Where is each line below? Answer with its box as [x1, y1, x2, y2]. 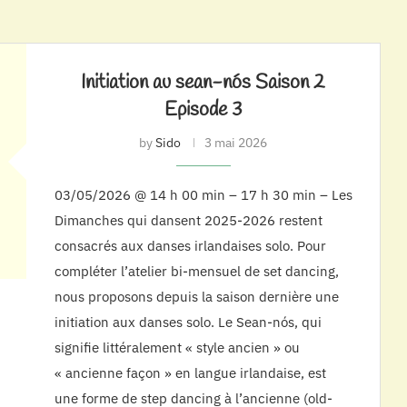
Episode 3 [164, 96, 243, 124]
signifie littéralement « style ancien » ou [54, 339, 300, 356]
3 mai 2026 [204, 134, 268, 151]
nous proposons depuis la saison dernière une [54, 288, 339, 305]
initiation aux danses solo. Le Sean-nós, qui [54, 313, 322, 331]
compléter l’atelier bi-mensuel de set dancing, [54, 263, 339, 280]
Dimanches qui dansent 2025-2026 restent [54, 212, 323, 229]
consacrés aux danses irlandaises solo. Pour [54, 237, 326, 254]
